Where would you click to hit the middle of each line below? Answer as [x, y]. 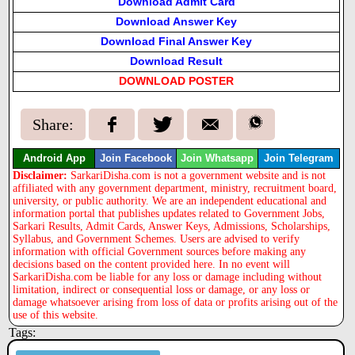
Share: [53, 124]
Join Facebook [136, 158]
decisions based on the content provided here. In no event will [152, 264]
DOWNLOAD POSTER [177, 81]
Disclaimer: [40, 175]
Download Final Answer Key [177, 42]
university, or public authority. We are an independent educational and [170, 200]
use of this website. [56, 315]
